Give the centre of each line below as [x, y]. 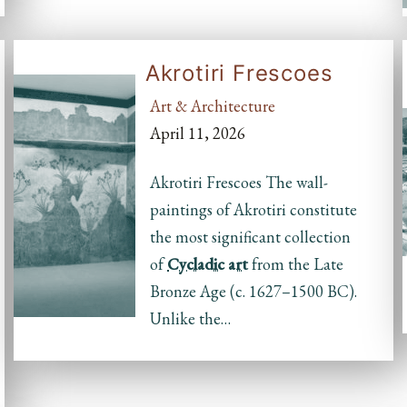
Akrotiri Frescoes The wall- [239, 182]
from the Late [296, 264]
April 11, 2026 [198, 133]
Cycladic [196, 264]
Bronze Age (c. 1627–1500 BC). [253, 291]
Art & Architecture [213, 106]
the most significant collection [250, 237]
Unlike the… [190, 318]
